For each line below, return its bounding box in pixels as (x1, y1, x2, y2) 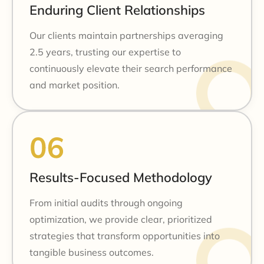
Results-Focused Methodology (29, 169, 212, 186)
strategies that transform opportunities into (29, 229, 220, 242)
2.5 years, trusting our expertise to (29, 45, 181, 58)
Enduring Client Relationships (29, 1, 205, 18)
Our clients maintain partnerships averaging (29, 29, 223, 41)
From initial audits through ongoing (29, 196, 183, 209)
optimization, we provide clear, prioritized (29, 213, 212, 225)
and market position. (29, 78, 120, 91)
